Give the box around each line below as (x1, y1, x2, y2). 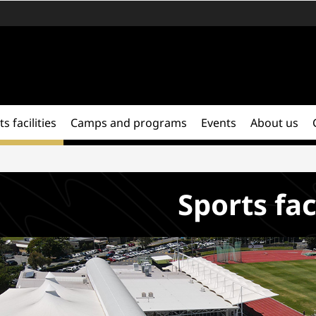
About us (250, 115, 298, 130)
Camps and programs (71, 115, 187, 130)
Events (201, 115, 236, 130)
